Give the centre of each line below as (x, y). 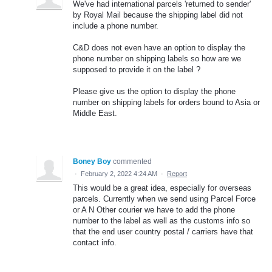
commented (132, 162)
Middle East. (95, 114)
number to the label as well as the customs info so (161, 221)
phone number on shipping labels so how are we (157, 58)
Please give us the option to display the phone (154, 92)
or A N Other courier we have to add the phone (154, 210)
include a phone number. (116, 25)
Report (177, 174)
